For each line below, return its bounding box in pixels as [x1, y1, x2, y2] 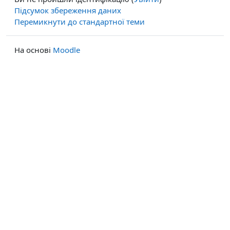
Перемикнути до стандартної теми [14, 16, 145, 27]
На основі [14, 44, 53, 55]
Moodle [53, 44, 80, 55]
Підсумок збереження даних [14, 5, 121, 15]
